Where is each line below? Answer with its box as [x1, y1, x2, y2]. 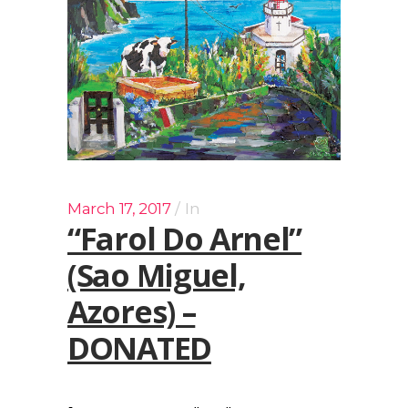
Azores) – [67, 290, 196, 332]
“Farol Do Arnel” [67, 217, 302, 260]
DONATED [67, 326, 211, 369]
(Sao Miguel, [67, 253, 246, 296]
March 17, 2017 [67, 199, 171, 218]
